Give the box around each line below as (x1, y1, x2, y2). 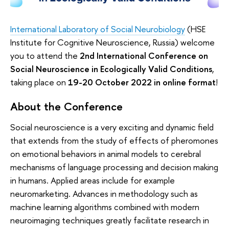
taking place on (10, 76, 68, 88)
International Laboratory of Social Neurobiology (10, 23, 185, 35)
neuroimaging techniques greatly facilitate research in (10, 214, 209, 226)
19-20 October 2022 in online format (68, 76, 216, 88)
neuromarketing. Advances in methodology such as (10, 187, 198, 199)
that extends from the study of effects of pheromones (10, 134, 218, 146)
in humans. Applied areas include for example (10, 174, 175, 186)
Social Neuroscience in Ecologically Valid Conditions (10, 63, 212, 75)
